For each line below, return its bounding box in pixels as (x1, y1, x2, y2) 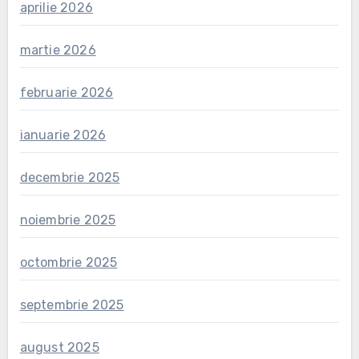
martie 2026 (19, 42, 96, 58)
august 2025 (19, 339, 99, 355)
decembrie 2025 (19, 169, 120, 185)
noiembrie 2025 (19, 212, 116, 228)
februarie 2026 (19, 84, 114, 100)
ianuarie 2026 (19, 127, 107, 143)
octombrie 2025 (19, 254, 118, 270)
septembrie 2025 (19, 296, 124, 313)
